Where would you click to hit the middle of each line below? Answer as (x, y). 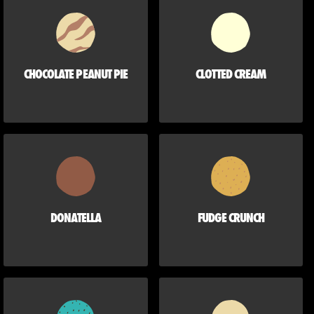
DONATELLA (76, 218)
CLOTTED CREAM (231, 74)
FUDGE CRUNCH (231, 218)
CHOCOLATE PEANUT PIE (76, 74)
